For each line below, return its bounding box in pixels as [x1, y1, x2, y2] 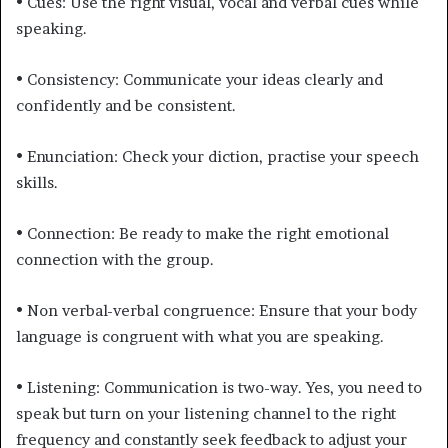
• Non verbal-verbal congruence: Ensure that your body [16, 300, 417, 320]
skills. [16, 172, 58, 192]
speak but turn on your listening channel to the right [16, 403, 396, 423]
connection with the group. [16, 249, 214, 269]
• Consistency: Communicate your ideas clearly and [16, 69, 383, 89]
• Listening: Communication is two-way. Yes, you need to [16, 377, 422, 397]
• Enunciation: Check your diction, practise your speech [16, 146, 419, 166]
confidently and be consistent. [16, 95, 236, 115]
